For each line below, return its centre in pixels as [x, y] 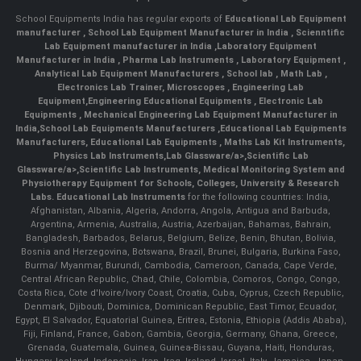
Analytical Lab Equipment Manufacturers [128, 74]
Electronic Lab [290, 102]
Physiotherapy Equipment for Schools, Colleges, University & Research [180, 184]
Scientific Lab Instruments [138, 170]
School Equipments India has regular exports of [120, 19]
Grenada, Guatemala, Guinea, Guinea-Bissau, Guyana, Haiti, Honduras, [180, 348]
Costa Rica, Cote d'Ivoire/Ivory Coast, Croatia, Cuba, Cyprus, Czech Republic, [180, 293]
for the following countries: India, [258, 197]
